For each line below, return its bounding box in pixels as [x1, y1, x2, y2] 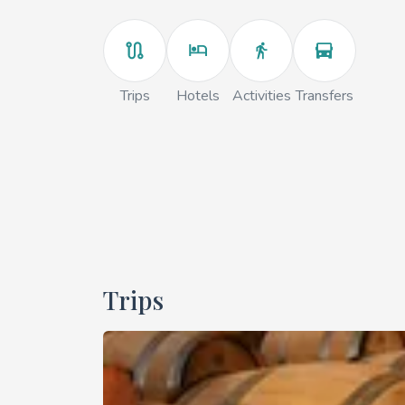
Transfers [296, 86, 353, 106]
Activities [231, 86, 291, 106]
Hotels [176, 86, 220, 106]
